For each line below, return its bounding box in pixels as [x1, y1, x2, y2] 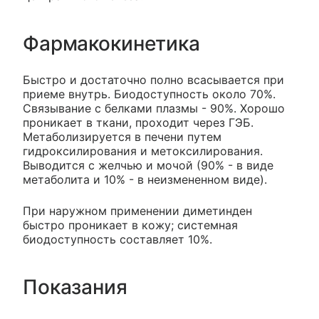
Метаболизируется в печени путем [23, 130, 221, 145]
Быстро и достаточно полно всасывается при [23, 73, 284, 88]
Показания [23, 275, 127, 300]
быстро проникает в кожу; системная [23, 218, 238, 233]
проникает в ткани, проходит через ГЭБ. [23, 115, 253, 130]
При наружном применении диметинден [23, 204, 252, 219]
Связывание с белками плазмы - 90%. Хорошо [23, 101, 285, 116]
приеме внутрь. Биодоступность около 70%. [23, 87, 276, 102]
